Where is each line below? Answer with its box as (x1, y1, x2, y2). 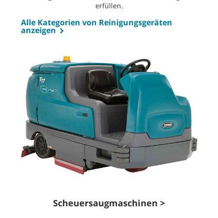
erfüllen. (95, 1, 123, 11)
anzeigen (21, 25, 56, 36)
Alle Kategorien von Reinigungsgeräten (21, 17, 172, 28)
